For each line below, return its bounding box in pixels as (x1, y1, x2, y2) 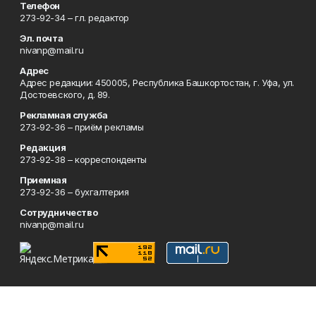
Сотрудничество (20, 207, 98, 218)
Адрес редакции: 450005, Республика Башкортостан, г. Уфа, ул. (20, 77, 294, 88)
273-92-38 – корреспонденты (20, 154, 147, 165)
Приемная (20, 174, 67, 186)
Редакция (20, 142, 66, 153)
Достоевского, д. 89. (20, 89, 110, 100)
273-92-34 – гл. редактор (20, 12, 129, 23)
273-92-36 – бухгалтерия (20, 186, 129, 197)
